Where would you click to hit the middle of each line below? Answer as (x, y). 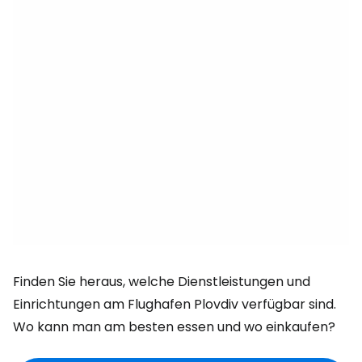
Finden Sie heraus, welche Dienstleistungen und (162, 282)
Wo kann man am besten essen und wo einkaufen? (174, 327)
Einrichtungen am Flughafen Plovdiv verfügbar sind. (175, 304)
